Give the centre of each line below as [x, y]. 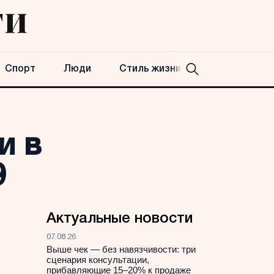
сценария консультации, [98, 260]
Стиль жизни [150, 69]
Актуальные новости [120, 219]
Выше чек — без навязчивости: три [121, 249]
